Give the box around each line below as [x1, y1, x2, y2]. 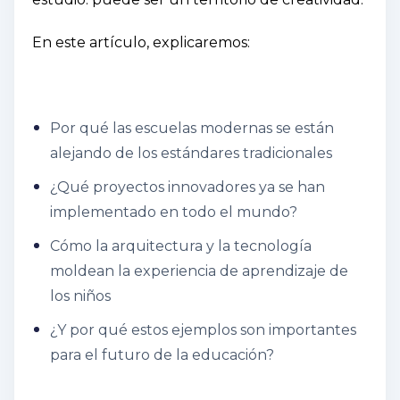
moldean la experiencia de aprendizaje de [50, 262, 348, 279]
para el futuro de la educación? [50, 346, 274, 363]
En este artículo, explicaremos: [32, 33, 250, 51]
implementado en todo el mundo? [50, 203, 297, 221]
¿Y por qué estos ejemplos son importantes [50, 321, 356, 338]
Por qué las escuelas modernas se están [50, 119, 334, 137]
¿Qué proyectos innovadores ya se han [50, 178, 325, 196]
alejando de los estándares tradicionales [50, 144, 332, 162]
